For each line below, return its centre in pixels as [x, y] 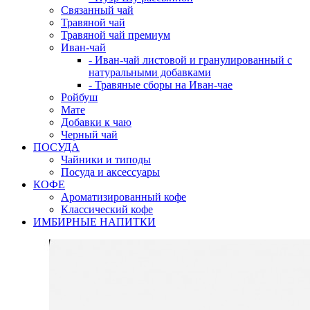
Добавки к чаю [96, 122]
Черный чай [89, 134]
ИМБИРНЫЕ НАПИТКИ [94, 221]
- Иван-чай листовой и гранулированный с [190, 60]
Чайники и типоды [106, 159]
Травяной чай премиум [116, 35]
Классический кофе [107, 209]
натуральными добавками [150, 72]
